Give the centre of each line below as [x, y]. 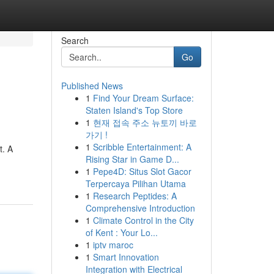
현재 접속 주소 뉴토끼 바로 [145, 122]
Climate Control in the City [143, 220]
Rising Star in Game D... [132, 159]
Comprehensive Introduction [140, 208]
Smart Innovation [126, 257]
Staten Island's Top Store [134, 110]
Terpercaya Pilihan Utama [135, 183]
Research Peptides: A [135, 196]
